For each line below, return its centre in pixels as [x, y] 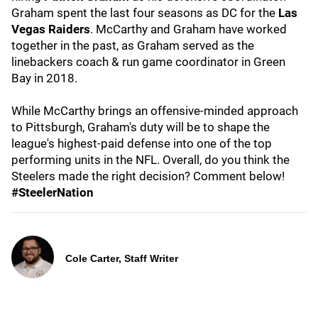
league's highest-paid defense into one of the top [142, 143]
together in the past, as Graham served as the [133, 45]
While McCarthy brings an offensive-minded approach [155, 111]
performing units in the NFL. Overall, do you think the [150, 160]
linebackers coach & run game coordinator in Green [148, 62]
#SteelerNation [53, 192]
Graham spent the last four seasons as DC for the [145, 13]
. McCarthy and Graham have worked [188, 29]
